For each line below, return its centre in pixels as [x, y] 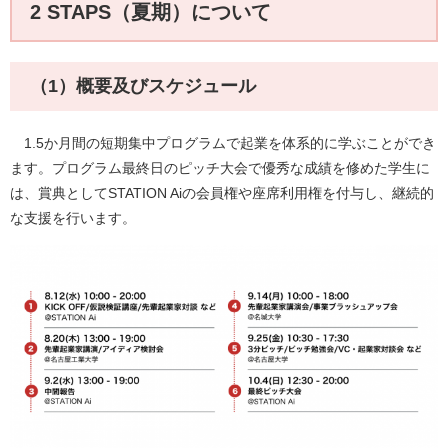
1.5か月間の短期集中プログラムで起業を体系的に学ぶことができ [223, 142]
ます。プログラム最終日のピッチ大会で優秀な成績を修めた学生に [220, 167]
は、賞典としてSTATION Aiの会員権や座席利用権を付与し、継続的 [222, 192]
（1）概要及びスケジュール [143, 85]
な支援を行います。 [73, 217]
